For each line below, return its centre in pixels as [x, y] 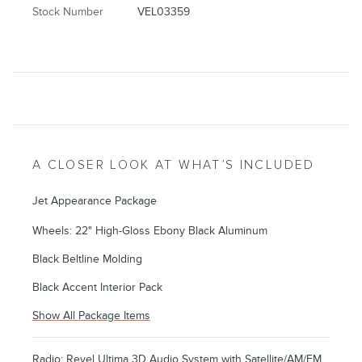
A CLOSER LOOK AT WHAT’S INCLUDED [174, 165]
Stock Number [68, 11]
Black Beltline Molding [87, 259]
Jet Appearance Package [95, 200]
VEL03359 [164, 11]
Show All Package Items [91, 315]
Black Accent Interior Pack [97, 287]
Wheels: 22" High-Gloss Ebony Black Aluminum [150, 230]
